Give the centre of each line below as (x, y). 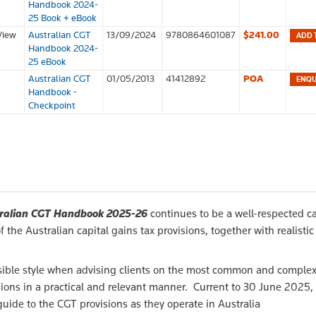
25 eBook (47, 61)
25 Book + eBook (62, 17)
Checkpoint (52, 105)
